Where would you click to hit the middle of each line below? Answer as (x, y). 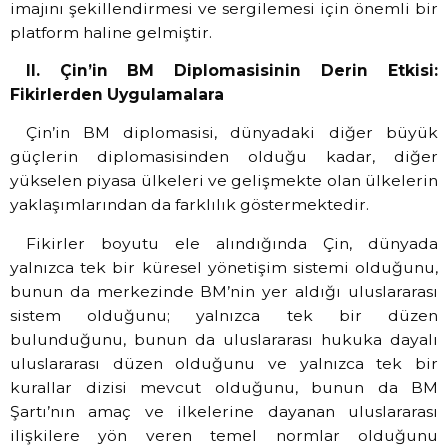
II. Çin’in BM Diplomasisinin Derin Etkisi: (231, 71)
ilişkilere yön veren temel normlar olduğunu (224, 435)
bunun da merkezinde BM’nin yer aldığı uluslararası (224, 291)
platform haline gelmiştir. (111, 32)
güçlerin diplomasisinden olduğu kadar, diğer (224, 157)
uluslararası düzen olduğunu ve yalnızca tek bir (224, 363)
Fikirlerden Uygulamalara (117, 95)
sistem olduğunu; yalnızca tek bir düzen (224, 315)
